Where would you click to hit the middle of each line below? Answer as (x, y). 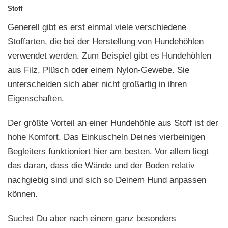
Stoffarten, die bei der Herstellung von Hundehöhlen (106, 42)
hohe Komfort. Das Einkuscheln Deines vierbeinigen (106, 137)
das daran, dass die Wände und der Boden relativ (101, 166)
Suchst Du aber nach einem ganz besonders (92, 219)
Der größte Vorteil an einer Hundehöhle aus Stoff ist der (113, 123)
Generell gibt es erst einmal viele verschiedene (97, 27)
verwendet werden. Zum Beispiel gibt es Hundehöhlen (109, 56)
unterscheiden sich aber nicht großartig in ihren (97, 84)
